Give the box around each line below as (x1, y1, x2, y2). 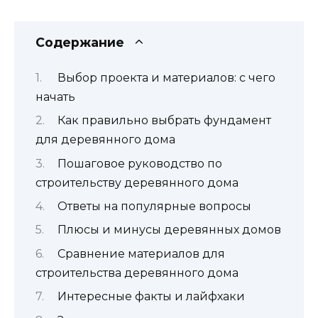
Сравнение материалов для (57, 246, 225, 261)
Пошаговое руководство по (57, 156, 222, 170)
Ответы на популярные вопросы (57, 199, 251, 213)
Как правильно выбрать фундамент (57, 114, 271, 128)
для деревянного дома (35, 133, 175, 147)
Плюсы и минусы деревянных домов (57, 223, 281, 237)
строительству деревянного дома (35, 175, 238, 190)
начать (35, 89, 75, 104)
